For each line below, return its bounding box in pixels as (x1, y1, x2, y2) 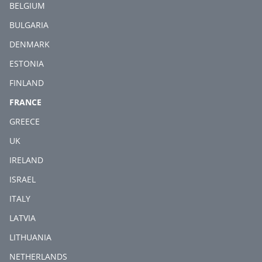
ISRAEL (9, 173, 36, 185)
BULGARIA (9, 19, 49, 30)
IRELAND (9, 154, 43, 166)
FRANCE (9, 96, 42, 108)
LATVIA (9, 212, 36, 223)
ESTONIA (9, 57, 44, 69)
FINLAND (9, 77, 44, 88)
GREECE (9, 115, 40, 127)
